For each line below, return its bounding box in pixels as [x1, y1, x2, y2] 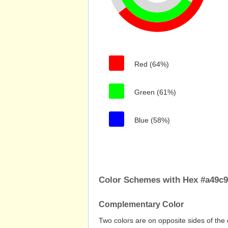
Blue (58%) [134, 116, 170, 124]
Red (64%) [134, 60, 169, 68]
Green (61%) [134, 88, 176, 96]
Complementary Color [99, 200, 184, 209]
